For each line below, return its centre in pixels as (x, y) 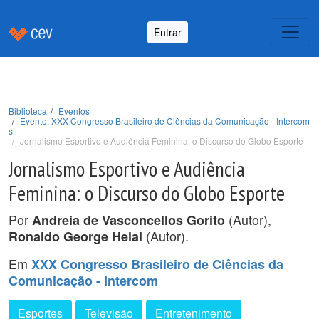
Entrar (168, 32)
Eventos (74, 111)
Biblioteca (28, 111)
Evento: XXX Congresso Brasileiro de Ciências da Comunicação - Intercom (165, 121)
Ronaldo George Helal (75, 236)
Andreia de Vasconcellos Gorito (129, 220)
